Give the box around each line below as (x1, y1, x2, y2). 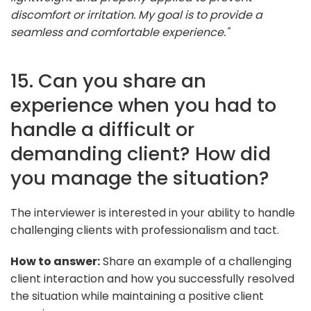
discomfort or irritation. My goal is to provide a (10, 6, 262, 23)
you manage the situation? (10, 164, 269, 192)
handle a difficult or (10, 115, 194, 143)
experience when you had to (10, 91, 276, 119)
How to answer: (10, 253, 100, 269)
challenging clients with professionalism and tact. (10, 221, 279, 238)
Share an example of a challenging (100, 253, 292, 269)
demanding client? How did (10, 140, 271, 167)
